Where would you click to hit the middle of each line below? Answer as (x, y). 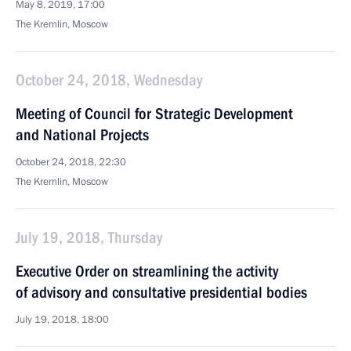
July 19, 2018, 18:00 (62, 320)
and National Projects (82, 135)
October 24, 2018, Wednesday (109, 80)
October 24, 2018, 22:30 (71, 162)
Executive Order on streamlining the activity (147, 271)
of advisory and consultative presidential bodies (161, 292)
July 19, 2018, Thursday (89, 237)
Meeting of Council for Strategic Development (154, 114)
